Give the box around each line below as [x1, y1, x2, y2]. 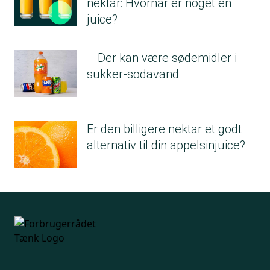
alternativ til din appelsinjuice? [87, 137, 245, 152]
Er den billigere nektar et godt [87, 121, 242, 136]
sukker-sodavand [87, 66, 179, 81]
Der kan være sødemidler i [98, 50, 237, 65]
